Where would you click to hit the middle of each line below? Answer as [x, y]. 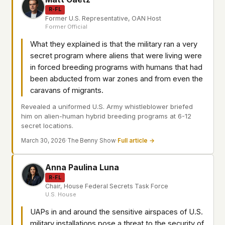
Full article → [136, 141]
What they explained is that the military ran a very [114, 44]
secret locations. [47, 126]
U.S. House [61, 195]
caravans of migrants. [67, 90]
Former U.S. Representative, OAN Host [103, 18]
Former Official [66, 26]
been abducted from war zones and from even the [117, 79]
